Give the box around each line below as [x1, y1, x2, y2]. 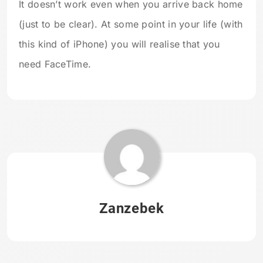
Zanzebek [99, 200, 164, 217]
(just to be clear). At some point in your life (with [19, 18, 243, 30]
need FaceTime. [19, 58, 92, 70]
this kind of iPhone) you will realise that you [19, 38, 220, 50]
